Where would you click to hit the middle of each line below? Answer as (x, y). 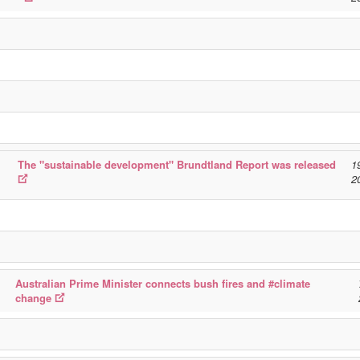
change (33, 298)
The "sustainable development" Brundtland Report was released (177, 164)
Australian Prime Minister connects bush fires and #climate (163, 283)
